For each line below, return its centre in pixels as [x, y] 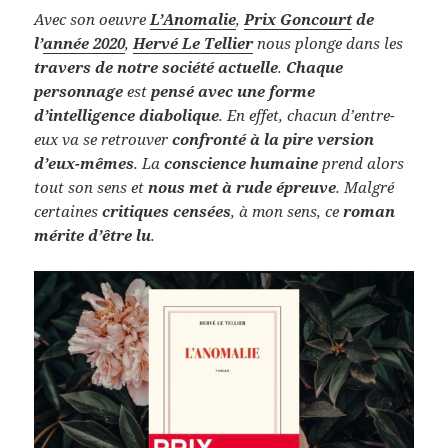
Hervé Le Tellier [193, 42]
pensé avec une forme [233, 90]
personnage [79, 90]
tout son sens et [91, 186]
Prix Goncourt [298, 18]
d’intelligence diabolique [127, 114]
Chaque [315, 66]
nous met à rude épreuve [242, 186]
